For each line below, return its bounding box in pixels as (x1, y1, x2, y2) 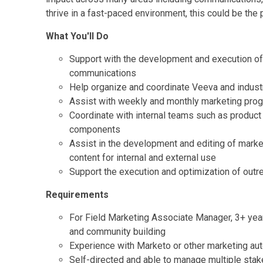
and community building (69, 226, 166, 237)
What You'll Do (46, 31, 109, 42)
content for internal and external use (69, 152, 216, 163)
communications (69, 68, 136, 79)
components (69, 124, 120, 135)
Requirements (46, 189, 109, 200)
